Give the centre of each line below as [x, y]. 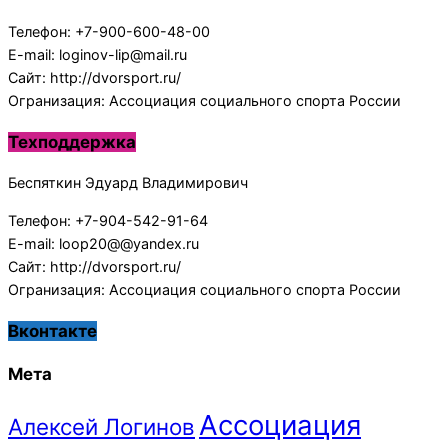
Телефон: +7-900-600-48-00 [109, 31]
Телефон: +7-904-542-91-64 [108, 220]
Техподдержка [72, 141]
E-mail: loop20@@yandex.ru [103, 243]
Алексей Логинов [101, 427]
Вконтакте [52, 330]
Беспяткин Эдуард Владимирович [128, 183]
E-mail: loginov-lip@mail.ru [97, 54]
